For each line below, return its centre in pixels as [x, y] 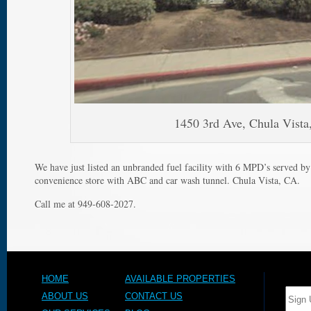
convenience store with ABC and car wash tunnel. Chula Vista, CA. [167, 180]
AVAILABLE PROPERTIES [180, 279]
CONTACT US [154, 296]
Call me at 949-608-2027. [85, 204]
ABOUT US [65, 296]
